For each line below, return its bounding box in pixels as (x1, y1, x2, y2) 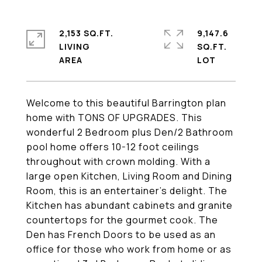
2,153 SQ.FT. (59, 27, 113, 39)
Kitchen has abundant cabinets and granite (26, 199, 233, 212)
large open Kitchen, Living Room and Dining (26, 170, 232, 182)
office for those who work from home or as (26, 243, 232, 256)
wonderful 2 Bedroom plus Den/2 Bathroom (26, 126, 233, 139)
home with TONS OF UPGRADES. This (26, 111, 202, 124)
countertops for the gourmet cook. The (26, 213, 218, 226)
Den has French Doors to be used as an (26, 228, 216, 241)
